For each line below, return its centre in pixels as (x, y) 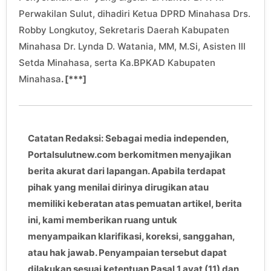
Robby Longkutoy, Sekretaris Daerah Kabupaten (124, 30)
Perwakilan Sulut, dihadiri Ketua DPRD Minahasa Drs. (135, 13)
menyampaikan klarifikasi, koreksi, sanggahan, (131, 236)
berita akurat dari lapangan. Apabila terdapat (127, 171)
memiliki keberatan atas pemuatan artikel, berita (135, 203)
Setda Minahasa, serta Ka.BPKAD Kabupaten (117, 62)
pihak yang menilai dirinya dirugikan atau (118, 187)
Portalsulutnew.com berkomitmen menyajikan (129, 154)
